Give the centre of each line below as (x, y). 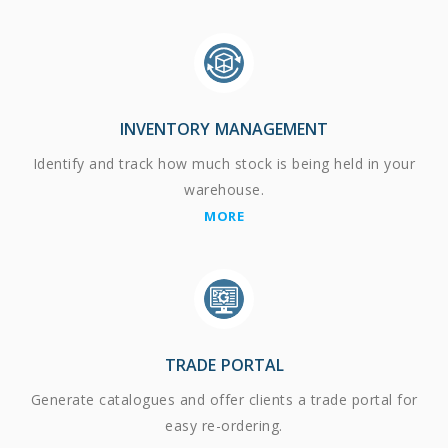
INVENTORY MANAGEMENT (224, 128)
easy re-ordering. (224, 425)
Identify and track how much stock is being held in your (224, 163)
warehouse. (224, 189)
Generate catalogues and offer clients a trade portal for (224, 399)
